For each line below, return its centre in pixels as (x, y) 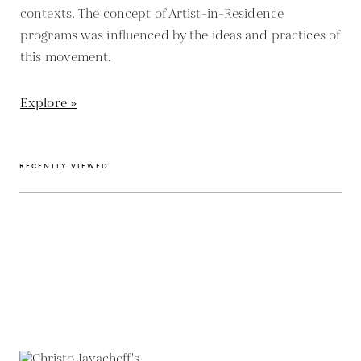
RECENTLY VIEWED (64, 165)
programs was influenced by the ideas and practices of (180, 35)
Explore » (49, 103)
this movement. (66, 57)
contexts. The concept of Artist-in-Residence (152, 14)
